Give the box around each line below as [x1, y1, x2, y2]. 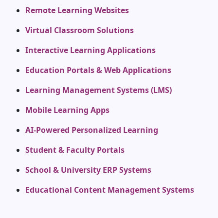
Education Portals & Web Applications [25, 65, 171, 76]
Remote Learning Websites [25, 5, 129, 16]
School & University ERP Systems [25, 164, 151, 176]
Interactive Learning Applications [25, 45, 156, 56]
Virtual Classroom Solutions [25, 25, 134, 36]
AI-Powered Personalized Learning [25, 125, 158, 136]
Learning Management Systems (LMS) [25, 85, 172, 96]
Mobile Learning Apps [25, 105, 109, 116]
